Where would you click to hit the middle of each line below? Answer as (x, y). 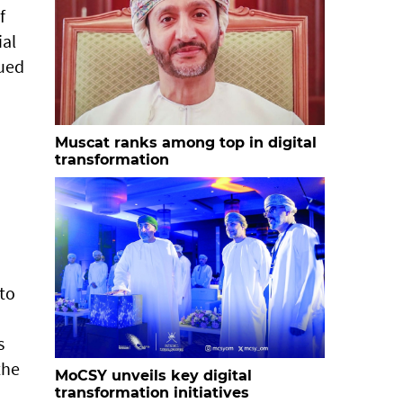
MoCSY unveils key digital (153, 376)
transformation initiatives (152, 393)
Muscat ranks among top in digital (186, 143)
